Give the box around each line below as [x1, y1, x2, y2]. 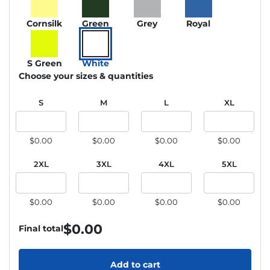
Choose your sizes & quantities [19, 70, 153, 81]
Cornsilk [27, 17, 63, 29]
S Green [27, 57, 62, 69]
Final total [19, 223, 63, 234]
